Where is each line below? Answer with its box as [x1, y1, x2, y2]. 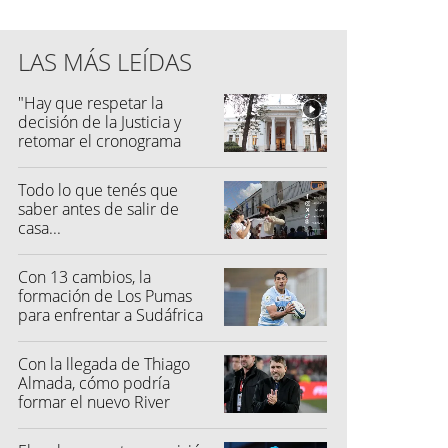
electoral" [18, 148, 86, 171]
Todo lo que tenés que [18, 178, 178, 201]
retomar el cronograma [18, 129, 181, 152]
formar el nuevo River [18, 390, 170, 413]
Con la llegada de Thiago [18, 352, 190, 375]
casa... [18, 216, 61, 239]
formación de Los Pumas [18, 284, 192, 307]
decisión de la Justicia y [18, 110, 181, 133]
